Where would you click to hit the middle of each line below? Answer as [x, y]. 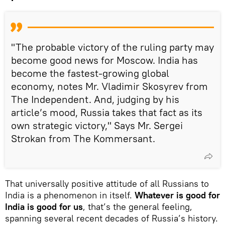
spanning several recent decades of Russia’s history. [111, 218]
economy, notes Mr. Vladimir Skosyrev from [109, 86]
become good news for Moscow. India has [104, 60]
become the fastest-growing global [90, 73]
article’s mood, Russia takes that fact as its [107, 112]
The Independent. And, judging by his [95, 99]
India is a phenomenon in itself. [70, 195]
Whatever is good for [177, 195]
